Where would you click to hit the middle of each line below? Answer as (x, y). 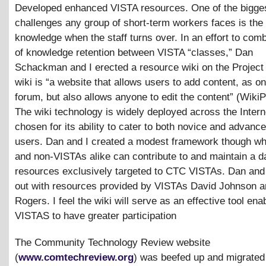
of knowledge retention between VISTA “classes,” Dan (134, 52)
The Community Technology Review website (113, 242)
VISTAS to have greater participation (96, 216)
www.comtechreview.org (76, 257)
